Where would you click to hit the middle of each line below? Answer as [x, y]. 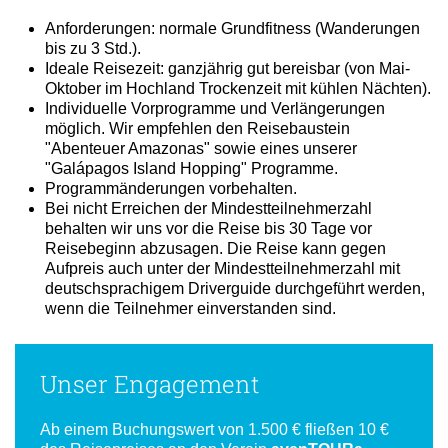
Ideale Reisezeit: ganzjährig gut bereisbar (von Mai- [227, 104]
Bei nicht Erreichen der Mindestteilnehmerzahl [208, 244]
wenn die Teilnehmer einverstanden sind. [190, 344]
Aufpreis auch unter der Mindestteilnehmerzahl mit [222, 304]
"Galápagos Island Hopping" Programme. [191, 204]
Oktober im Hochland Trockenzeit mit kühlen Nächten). [238, 124]
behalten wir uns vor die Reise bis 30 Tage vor [208, 264]
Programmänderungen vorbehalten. [171, 224]
